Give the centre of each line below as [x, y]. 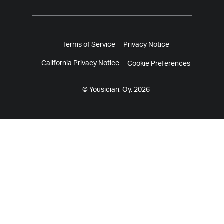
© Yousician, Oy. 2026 [116, 90]
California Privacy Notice [80, 64]
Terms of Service [89, 45]
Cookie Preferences [159, 64]
